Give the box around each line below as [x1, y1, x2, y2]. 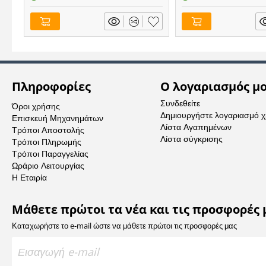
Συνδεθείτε [160, 97, 200, 109]
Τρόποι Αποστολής [12, 124, 84, 135]
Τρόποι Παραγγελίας [12, 148, 88, 159]
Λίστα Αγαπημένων [160, 121, 232, 132]
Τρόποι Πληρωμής [12, 136, 81, 147]
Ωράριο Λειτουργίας [12, 160, 84, 171]
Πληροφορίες [12, 78, 91, 94]
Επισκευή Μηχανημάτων [12, 112, 103, 123]
